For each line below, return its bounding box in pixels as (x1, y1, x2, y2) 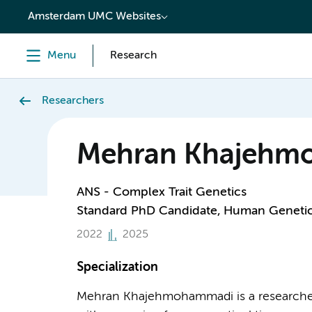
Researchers (42, 95, 104, 107)
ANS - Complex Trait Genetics (76, 186, 247, 198)
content (17, 6, 62, 18)
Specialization (76, 261, 158, 274)
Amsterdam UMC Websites (28, 11, 161, 22)
